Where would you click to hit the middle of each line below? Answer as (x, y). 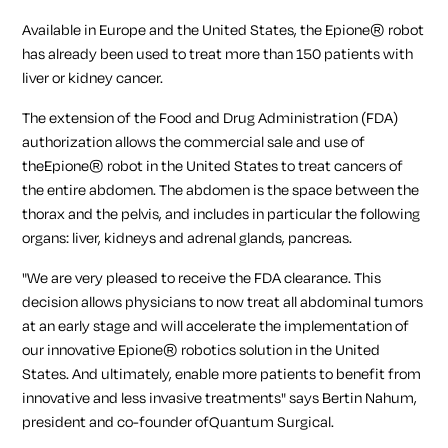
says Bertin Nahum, (352, 398)
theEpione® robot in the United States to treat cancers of (213, 166)
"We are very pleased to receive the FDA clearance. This (202, 278)
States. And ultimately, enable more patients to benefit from (222, 374)
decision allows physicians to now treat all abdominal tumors (223, 302)
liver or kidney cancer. (93, 78)
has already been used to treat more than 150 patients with (218, 54)
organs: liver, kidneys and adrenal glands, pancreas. (187, 238)
